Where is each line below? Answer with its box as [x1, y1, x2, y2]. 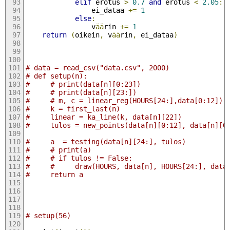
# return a [25, 170, 83, 179]
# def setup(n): [25, 71, 87, 80]
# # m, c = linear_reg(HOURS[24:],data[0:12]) [25, 96, 223, 105]
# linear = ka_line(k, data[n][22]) [25, 112, 182, 121]
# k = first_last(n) [25, 104, 120, 113]
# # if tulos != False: [25, 154, 132, 162]
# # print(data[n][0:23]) [25, 80, 141, 88]
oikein [74, 30, 100, 39]
